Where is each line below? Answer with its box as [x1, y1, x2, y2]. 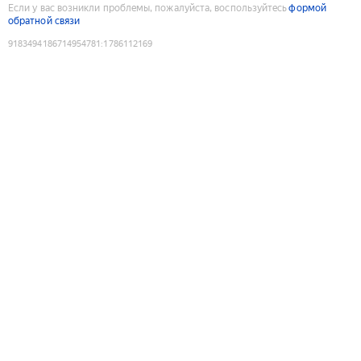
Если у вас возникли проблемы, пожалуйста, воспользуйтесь [8, 2, 288, 14]
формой [288, 2, 326, 14]
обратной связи [8, 15, 81, 27]
